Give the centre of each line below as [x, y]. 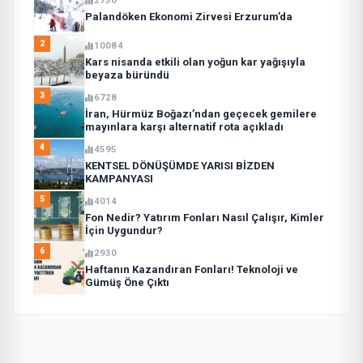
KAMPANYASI [119, 178]
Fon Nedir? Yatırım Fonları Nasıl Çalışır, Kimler [205, 217]
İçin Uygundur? [124, 230]
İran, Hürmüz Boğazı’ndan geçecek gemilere [201, 113]
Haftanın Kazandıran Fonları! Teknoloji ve [192, 269]
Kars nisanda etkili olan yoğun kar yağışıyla [195, 62]
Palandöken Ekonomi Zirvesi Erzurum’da [189, 16]
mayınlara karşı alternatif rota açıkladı [184, 126]
